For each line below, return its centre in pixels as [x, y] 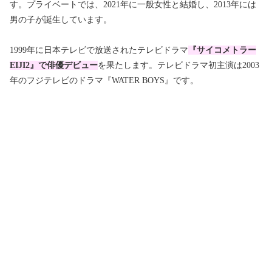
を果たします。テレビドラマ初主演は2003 [178, 65]
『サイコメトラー [222, 50]
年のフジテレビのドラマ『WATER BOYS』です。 [104, 80]
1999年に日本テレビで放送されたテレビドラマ [99, 50]
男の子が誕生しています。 [61, 19]
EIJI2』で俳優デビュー [54, 65]
